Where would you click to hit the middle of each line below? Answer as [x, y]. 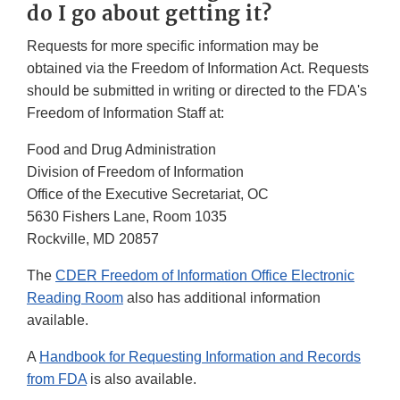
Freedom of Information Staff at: [125, 113]
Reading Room [75, 298]
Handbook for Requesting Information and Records [200, 357]
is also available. [142, 379]
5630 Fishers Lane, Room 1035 [127, 217]
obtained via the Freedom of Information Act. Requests [198, 69]
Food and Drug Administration [121, 150]
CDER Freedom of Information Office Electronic [205, 276]
